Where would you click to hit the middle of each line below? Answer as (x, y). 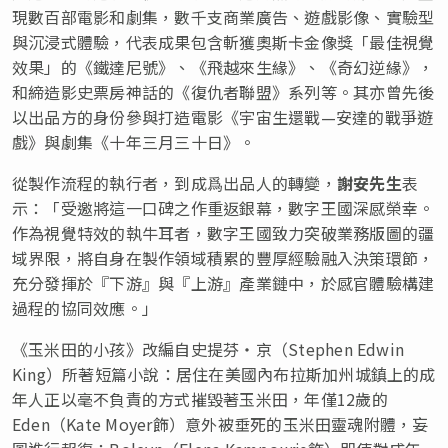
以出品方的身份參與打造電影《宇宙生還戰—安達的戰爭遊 (223, 116)
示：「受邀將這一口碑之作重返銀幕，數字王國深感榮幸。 (223, 207)
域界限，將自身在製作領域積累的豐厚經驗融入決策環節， (223, 257)
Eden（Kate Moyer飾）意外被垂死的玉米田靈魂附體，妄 (220, 423)
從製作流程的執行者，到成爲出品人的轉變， (174, 182)
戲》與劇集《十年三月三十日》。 (134, 141)
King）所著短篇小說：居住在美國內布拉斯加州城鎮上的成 (224, 373)
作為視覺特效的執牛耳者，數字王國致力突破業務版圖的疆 (223, 232)
